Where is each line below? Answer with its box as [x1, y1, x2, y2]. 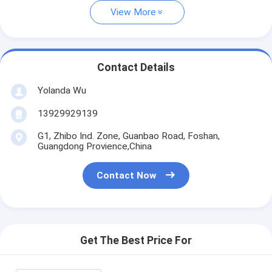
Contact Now [97, 170, 157, 182]
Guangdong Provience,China [37, 140, 152, 152]
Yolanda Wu [37, 84, 86, 96]
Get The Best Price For [80, 234, 192, 247]
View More [110, 7, 156, 18]
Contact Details [97, 61, 175, 74]
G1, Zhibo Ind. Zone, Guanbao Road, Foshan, [37, 130, 220, 141]
